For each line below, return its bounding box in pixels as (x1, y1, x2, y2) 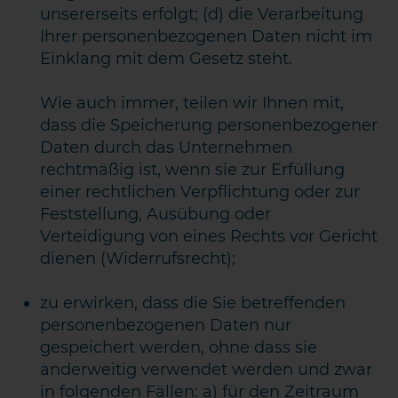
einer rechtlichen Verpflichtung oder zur (40, 182, 361, 202)
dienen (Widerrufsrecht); (40, 249, 236, 268)
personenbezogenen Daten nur (40, 315, 292, 335)
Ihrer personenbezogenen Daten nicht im (40, 27, 373, 46)
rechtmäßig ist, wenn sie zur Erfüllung (40, 160, 346, 179)
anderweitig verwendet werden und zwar (40, 360, 373, 379)
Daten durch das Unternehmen (40, 138, 293, 157)
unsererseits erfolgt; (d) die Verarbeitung (40, 4, 364, 24)
